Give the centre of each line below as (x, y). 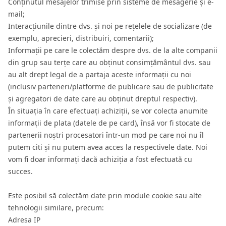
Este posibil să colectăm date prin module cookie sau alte (105, 195)
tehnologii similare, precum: (56, 208)
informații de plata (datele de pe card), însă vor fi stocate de (109, 123)
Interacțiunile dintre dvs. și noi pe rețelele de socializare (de (110, 26)
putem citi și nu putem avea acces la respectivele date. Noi (108, 147)
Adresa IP (24, 220)
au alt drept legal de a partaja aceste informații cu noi (100, 74)
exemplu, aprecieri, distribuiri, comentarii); (81, 38)
